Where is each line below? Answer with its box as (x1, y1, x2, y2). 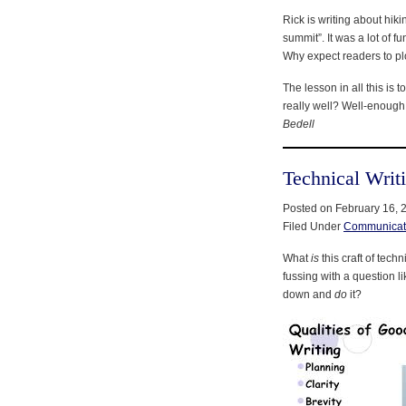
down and (283, 287, 334, 301)
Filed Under (283, 219, 343, 233)
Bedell (283, 117, 314, 130)
